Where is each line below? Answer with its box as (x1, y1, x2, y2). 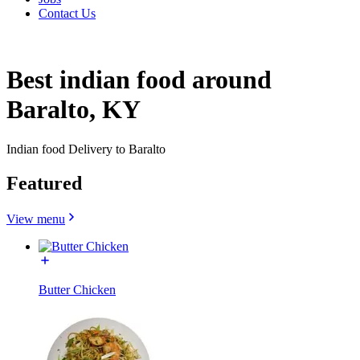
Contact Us (39, 6, 96, 20)
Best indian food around (6, 65, 272, 95)
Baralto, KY (6, 95, 141, 125)
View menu (6, 211, 65, 226)
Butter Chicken (39, 282, 116, 297)
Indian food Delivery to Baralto (6, 141, 166, 156)
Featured (6, 172, 82, 194)
